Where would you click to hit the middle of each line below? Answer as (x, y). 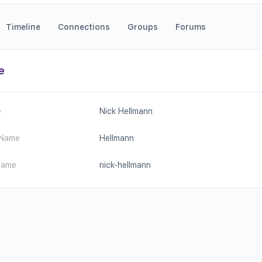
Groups (143, 27)
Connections (84, 27)
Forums (191, 27)
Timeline (23, 27)
